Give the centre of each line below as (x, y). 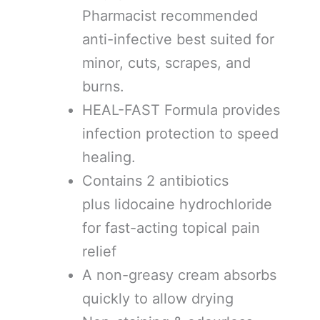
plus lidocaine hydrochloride (177, 204)
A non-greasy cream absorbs (179, 275)
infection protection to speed (180, 133)
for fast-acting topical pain (171, 227)
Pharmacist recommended (170, 15)
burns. (103, 86)
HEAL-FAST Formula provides (181, 110)
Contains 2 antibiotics (155, 180)
